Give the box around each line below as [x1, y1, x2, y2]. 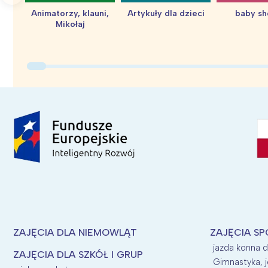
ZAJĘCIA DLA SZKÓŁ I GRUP [13, 248, 143, 260]
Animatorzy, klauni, [31, 8, 109, 19]
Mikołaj [55, 19, 85, 29]
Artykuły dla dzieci [127, 8, 205, 19]
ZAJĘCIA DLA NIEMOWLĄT [13, 226, 137, 238]
